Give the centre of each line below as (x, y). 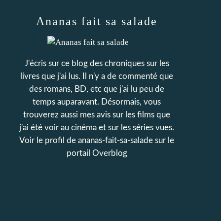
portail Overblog (97, 153)
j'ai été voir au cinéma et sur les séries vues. (97, 128)
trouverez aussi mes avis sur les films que (97, 115)
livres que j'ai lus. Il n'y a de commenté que (97, 76)
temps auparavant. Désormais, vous (97, 102)
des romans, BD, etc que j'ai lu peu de (97, 89)
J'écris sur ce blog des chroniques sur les (97, 63)
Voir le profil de (49, 140)
